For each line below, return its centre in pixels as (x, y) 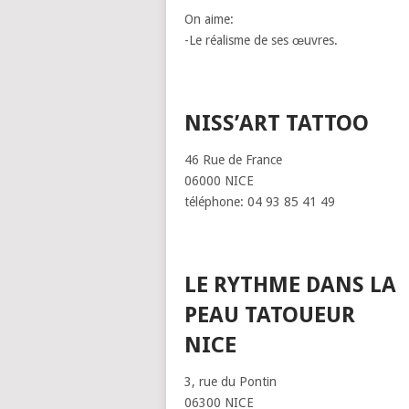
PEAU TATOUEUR (270, 315)
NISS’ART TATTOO (277, 123)
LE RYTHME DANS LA (290, 285)
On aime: (209, 19)
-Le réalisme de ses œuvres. (261, 40)
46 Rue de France (233, 160)
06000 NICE (219, 181)
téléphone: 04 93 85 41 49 (260, 202)
